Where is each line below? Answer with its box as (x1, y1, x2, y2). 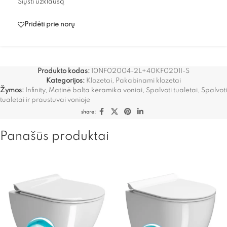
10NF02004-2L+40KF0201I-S (91, 67, 190, 74)
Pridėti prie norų (24, 21, 75, 28)
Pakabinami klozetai (116, 77, 181, 84)
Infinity (25, 87, 45, 94)
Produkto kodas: (37, 67, 91, 74)
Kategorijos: (46, 77, 85, 84)
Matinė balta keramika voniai (49, 87, 142, 94)
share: (81, 109, 96, 115)
